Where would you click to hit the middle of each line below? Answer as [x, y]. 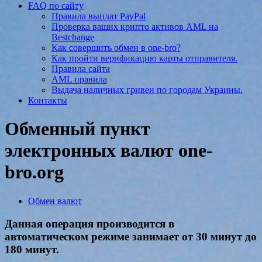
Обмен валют [55, 201]
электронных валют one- [109, 151]
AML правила [79, 79]
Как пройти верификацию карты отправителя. [144, 58]
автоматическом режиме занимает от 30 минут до [131, 236]
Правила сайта [81, 69]
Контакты [48, 100]
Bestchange [73, 37]
